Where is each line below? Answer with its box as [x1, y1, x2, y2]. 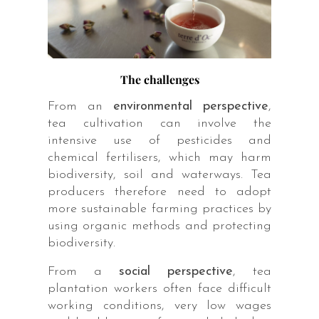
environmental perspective [113, 99, 269, 113]
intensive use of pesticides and [47, 133, 272, 147]
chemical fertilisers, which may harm [47, 150, 272, 164]
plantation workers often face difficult [47, 281, 272, 296]
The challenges [120, 71, 199, 87]
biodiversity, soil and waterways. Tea [47, 167, 272, 182]
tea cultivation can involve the [47, 116, 272, 130]
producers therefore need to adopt [47, 184, 272, 199]
